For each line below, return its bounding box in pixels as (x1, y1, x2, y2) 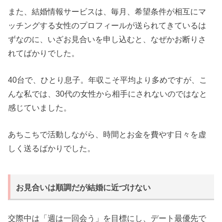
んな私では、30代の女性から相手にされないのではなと (8, 89, 208, 99)
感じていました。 (8, 103, 72, 112)
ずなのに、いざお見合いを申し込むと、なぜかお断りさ (8, 34, 207, 44)
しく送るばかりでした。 (8, 144, 96, 153)
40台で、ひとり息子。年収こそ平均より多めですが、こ (8, 75, 208, 85)
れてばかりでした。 (8, 48, 80, 57)
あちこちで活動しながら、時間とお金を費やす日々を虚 (8, 130, 207, 139)
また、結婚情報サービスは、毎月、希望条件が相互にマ (8, 6, 207, 16)
